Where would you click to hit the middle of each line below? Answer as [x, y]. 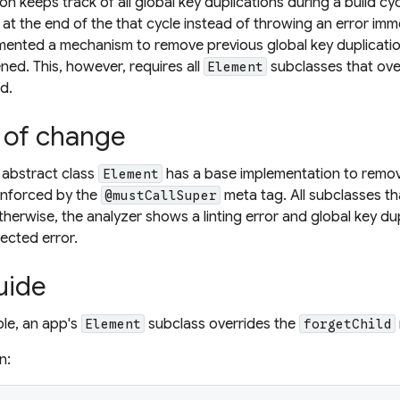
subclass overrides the [222, 324]
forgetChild [347, 324]
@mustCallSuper [161, 195]
